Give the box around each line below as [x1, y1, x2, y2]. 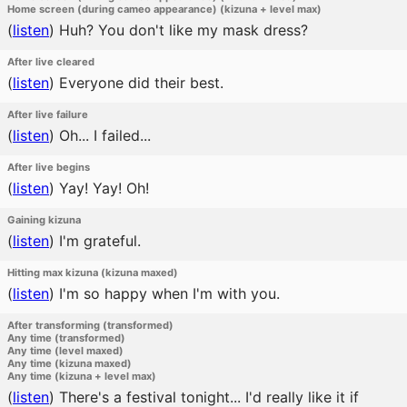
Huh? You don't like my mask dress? [55, 21, 308, 39]
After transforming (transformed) [7, 319, 174, 332]
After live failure [7, 108, 88, 121]
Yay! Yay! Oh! [55, 179, 149, 197]
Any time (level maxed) [7, 344, 124, 357]
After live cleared [7, 55, 94, 68]
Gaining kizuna [7, 213, 81, 226]
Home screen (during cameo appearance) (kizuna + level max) [7, 3, 322, 15]
